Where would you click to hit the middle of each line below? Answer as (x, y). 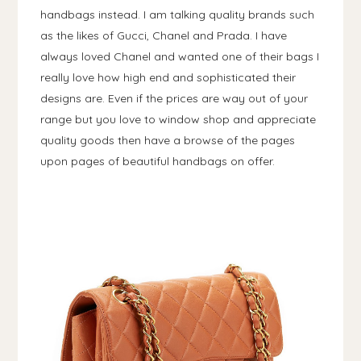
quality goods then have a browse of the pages (168, 140)
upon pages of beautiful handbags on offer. (158, 161)
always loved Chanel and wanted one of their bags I (180, 56)
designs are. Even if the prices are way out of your (174, 98)
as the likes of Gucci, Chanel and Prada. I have (164, 35)
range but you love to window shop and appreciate (178, 119)
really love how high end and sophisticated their (168, 77)
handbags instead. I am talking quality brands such (178, 14)
